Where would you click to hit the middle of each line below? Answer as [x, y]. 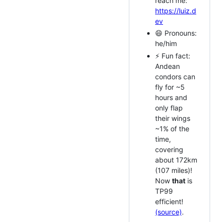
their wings [173, 118]
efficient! [169, 201]
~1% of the [172, 128]
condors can [175, 76]
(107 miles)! [174, 170]
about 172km [176, 160]
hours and [171, 97]
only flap [169, 108]
